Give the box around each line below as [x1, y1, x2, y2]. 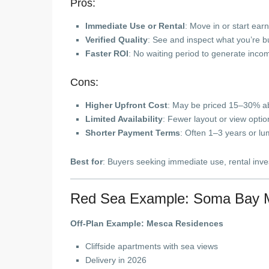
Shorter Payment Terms [85, 128, 180, 138]
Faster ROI [85, 49, 128, 58]
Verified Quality [85, 35, 148, 44]
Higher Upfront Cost [85, 100, 168, 110]
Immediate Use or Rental [85, 21, 185, 31]
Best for [70, 157, 103, 166]
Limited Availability [85, 114, 163, 124]
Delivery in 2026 [85, 255, 147, 265]
